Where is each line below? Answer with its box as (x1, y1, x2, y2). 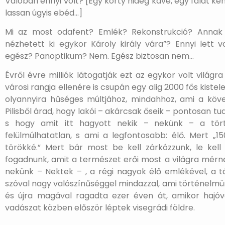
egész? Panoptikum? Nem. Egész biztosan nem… (5, 50, 194, 62)
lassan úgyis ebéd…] (5, 7, 82, 19)
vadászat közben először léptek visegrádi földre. (5, 202, 195, 214)
